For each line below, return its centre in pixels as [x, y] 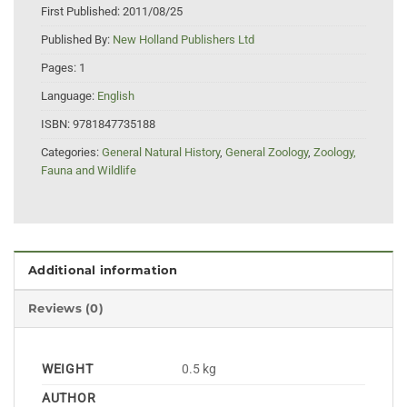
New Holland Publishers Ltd [184, 40]
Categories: [71, 153]
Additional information [103, 270]
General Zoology [267, 153]
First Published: [82, 12]
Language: [69, 96]
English [116, 96]
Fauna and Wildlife [89, 171]
